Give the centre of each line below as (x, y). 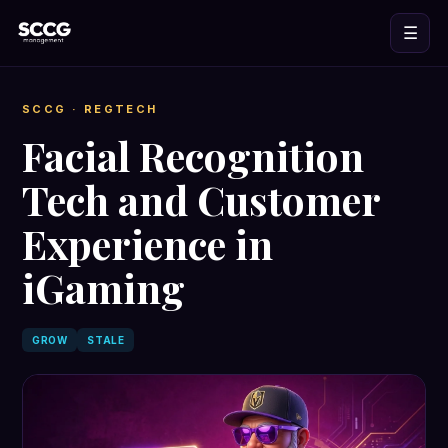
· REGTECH (112, 109)
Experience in (147, 243)
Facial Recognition (193, 155)
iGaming (103, 287)
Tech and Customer (201, 199)
